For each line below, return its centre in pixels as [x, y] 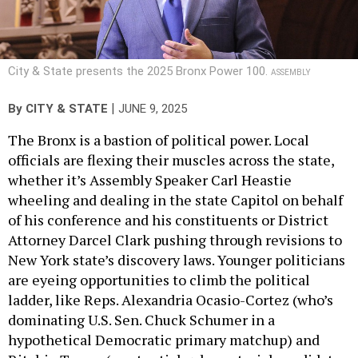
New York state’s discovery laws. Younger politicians [177, 260]
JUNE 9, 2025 [153, 109]
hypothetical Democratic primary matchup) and [164, 340]
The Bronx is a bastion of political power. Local [159, 140]
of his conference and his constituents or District [168, 220]
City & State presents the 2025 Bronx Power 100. [139, 72]
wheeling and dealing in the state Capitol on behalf [175, 200]
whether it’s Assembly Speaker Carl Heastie [150, 180]
